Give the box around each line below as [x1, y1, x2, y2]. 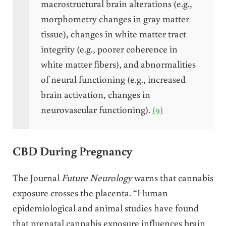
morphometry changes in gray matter [40, 12, 189, 25]
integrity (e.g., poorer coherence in [40, 42, 178, 55]
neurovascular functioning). [40, 102, 152, 116]
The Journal [12, 171, 62, 184]
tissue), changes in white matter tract [40, 27, 186, 40]
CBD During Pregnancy [12, 143, 132, 158]
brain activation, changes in [40, 87, 150, 100]
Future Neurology [61, 171, 132, 184]
